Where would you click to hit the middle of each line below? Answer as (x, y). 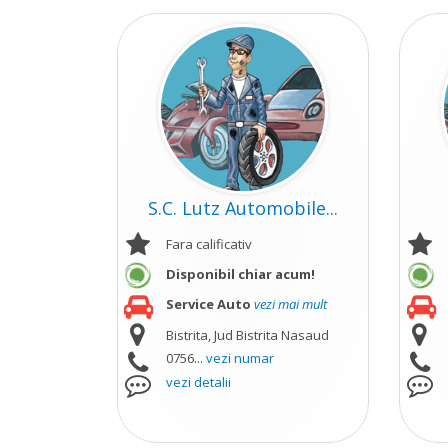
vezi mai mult (290, 304)
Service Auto (208, 304)
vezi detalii (198, 382)
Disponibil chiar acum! (240, 274)
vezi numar (239, 358)
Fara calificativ (208, 244)
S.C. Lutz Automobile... (243, 208)
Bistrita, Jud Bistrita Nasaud (247, 335)
